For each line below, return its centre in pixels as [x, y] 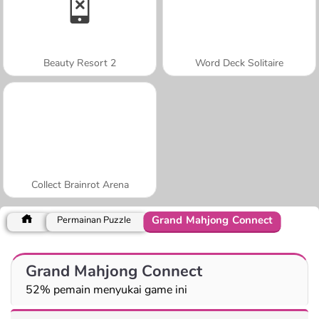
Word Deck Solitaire [239, 63]
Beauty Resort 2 [80, 63]
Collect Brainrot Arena [80, 184]
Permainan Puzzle [94, 220]
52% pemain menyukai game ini [106, 289]
